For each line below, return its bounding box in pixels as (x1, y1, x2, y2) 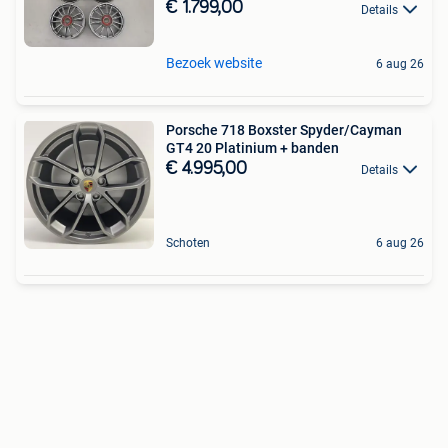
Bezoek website (166, 54, 262, 71)
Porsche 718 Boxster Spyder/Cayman (166, 121, 402, 138)
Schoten (166, 235, 210, 250)
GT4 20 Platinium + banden (166, 139, 339, 156)
